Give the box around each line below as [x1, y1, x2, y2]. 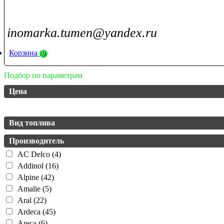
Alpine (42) [14, 172, 54, 181]
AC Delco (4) [14, 149, 61, 158]
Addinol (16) [14, 161, 58, 170]
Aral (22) [14, 195, 46, 204]
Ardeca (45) [14, 207, 55, 216]
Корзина [9, 48, 39, 57]
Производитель [9, 136, 64, 145]
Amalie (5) [14, 184, 51, 193]
